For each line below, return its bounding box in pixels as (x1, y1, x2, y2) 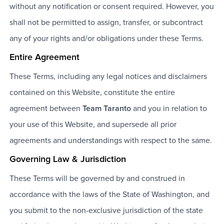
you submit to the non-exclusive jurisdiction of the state (9, 206, 203, 215)
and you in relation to (132, 104, 207, 113)
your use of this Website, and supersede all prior (9, 120, 176, 129)
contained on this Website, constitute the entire (9, 88, 175, 97)
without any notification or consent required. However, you (9, 2, 214, 11)
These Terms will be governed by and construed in (9, 174, 185, 183)
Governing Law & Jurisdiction (9, 155, 126, 164)
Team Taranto (82, 104, 131, 113)
